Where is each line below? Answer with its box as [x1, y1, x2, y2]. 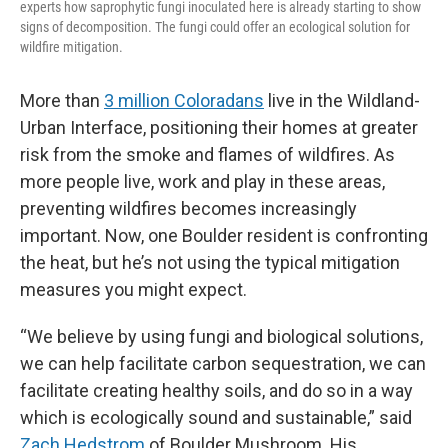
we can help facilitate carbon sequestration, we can [20, 353, 426, 374]
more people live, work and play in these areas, [20, 171, 385, 192]
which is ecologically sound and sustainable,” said [20, 407, 412, 428]
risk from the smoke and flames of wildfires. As [20, 144, 395, 165]
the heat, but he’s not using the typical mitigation [20, 252, 400, 273]
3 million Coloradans [104, 90, 264, 111]
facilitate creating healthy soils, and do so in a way [20, 380, 413, 401]
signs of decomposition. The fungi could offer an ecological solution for [20, 19, 410, 35]
